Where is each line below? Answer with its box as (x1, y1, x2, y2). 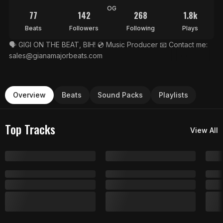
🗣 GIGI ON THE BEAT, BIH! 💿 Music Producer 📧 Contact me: (9, 40, 98, 49)
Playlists (159, 90, 188, 99)
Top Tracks (5, 120, 55, 138)
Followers (69, 24, 99, 32)
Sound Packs (98, 90, 143, 99)
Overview (13, 90, 46, 99)
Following (126, 24, 155, 32)
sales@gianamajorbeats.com (9, 51, 103, 60)
